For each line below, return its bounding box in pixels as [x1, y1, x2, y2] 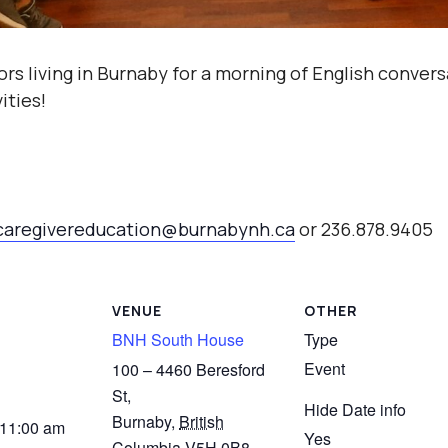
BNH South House [112, 327, 244, 351]
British [179, 409, 224, 433]
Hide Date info [304, 397, 406, 421]
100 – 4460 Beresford [112, 357, 265, 381]
